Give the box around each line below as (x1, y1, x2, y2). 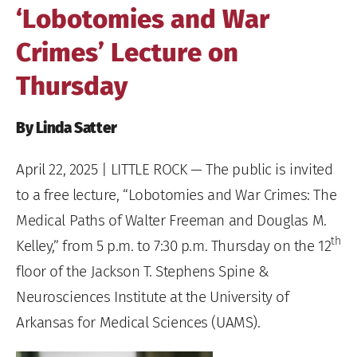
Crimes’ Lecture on (16, 37, 238, 69)
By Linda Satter (16, 118, 117, 137)
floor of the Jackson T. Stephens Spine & (16, 261, 269, 280)
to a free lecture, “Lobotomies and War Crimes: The (16, 185, 337, 204)
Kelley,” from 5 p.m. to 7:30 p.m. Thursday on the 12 (16, 236, 331, 255)
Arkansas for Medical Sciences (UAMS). (16, 312, 261, 331)
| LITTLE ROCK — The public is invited (97, 159, 333, 178)
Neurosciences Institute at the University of (16, 287, 289, 306)
